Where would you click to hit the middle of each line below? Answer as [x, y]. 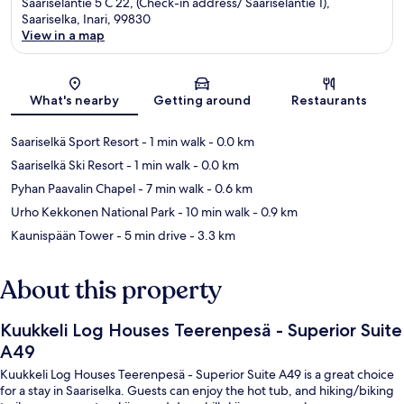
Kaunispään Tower [62, 236]
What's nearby [75, 101]
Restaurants [330, 101]
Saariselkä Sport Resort [75, 142]
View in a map [63, 36]
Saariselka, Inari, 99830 [86, 19]
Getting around [202, 101]
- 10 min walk [212, 212]
